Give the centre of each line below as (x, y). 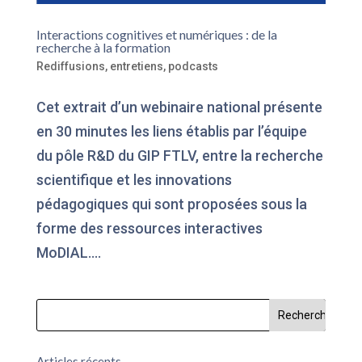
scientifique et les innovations (134, 179)
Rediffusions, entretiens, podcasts (127, 66)
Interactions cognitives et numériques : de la (156, 34)
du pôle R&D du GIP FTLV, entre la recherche (179, 155)
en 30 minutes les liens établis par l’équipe (171, 131)
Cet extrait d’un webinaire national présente (179, 107)
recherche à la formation (103, 47)
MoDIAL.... (68, 252)
